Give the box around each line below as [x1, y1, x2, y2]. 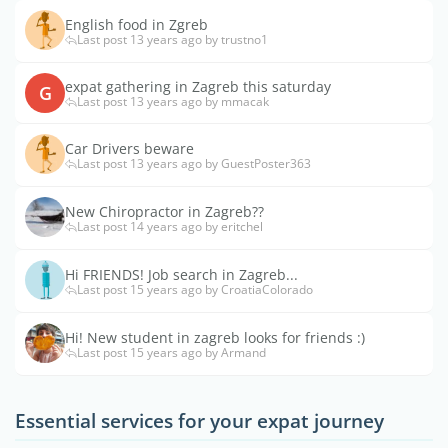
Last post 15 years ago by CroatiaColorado [77, 281, 313, 299]
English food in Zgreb [65, 15, 208, 35]
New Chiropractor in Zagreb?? [65, 202, 264, 222]
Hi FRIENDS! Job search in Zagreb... [65, 265, 298, 285]
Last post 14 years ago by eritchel [77, 218, 263, 236]
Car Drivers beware [65, 139, 194, 159]
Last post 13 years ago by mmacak [77, 93, 269, 111]
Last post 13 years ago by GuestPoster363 [77, 155, 311, 173]
